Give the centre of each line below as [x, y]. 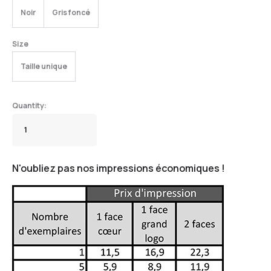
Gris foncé [71, 12]
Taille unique [44, 66]
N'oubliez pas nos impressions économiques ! [119, 168]
